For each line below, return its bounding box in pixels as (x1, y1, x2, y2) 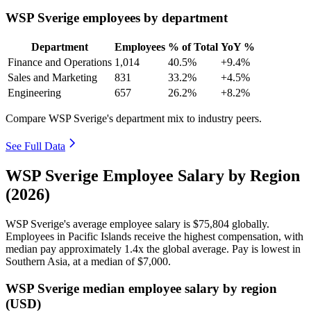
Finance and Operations (8, 56, 112, 69)
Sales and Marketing (8, 72, 97, 84)
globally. (229, 217, 269, 230)
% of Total (168, 41, 218, 53)
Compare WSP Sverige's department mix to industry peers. (6, 112, 262, 125)
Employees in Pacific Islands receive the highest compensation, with (6, 230, 303, 242)
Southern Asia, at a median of (6, 255, 137, 267)
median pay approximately (6, 242, 124, 255)
